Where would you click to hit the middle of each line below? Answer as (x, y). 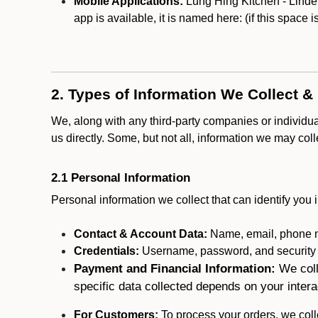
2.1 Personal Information (121, 177)
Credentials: (106, 251)
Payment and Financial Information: (176, 268)
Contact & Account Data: (141, 234)
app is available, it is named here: (159, 18)
